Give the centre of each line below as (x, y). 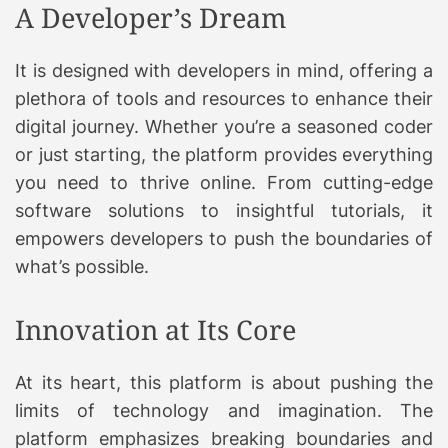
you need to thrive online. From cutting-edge (224, 182)
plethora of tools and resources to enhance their (224, 98)
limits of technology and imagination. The (224, 410)
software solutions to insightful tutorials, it (224, 210)
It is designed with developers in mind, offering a (224, 70)
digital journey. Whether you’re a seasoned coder (224, 126)
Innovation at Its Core (155, 329)
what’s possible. (82, 266)
